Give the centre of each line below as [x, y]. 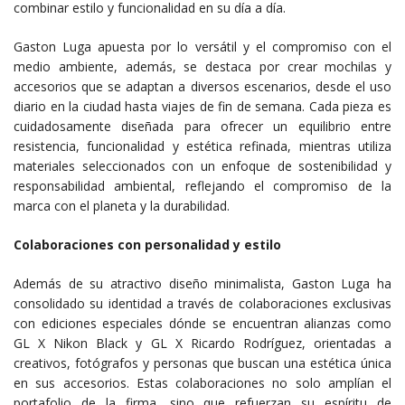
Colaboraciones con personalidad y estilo [147, 245]
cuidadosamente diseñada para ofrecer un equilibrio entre [202, 127]
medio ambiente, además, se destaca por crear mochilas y [202, 67]
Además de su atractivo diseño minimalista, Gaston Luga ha [202, 284]
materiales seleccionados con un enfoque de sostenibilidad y [202, 166]
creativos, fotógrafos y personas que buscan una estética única [202, 363]
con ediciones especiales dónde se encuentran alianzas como [202, 324]
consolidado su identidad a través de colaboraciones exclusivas [202, 304]
